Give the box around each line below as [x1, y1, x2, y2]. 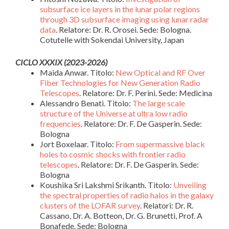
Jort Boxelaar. [40, 139, 90, 149]
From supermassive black [116, 139, 205, 149]
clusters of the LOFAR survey [40, 200, 140, 210]
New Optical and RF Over [116, 67, 205, 77]
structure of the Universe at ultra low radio [40, 108, 188, 118]
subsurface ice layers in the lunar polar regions [40, 4, 200, 14]
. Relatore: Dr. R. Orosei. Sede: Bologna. [56, 25, 191, 34]
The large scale [132, 98, 185, 108]
